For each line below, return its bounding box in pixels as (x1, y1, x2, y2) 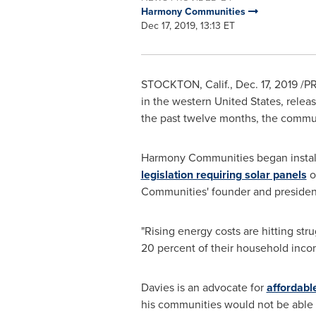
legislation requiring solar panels (140, 166, 307, 183)
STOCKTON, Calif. (140, 76, 230, 92)
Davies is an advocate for (140, 279, 267, 296)
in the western (140, 93, 214, 109)
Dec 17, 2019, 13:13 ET (140, 18, 235, 33)
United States (214, 93, 281, 109)
